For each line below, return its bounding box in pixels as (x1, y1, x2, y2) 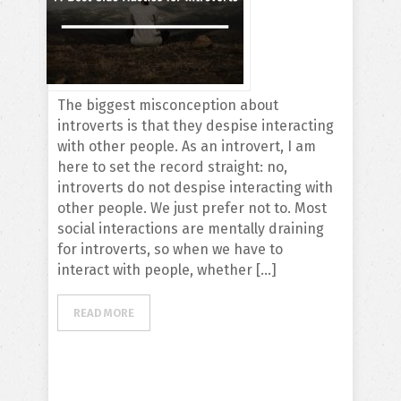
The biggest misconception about (57, 97, 278, 114)
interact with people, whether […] (57, 261, 277, 278)
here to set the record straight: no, (57, 158, 287, 175)
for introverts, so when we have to (57, 241, 283, 258)
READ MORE (73, 306, 134, 320)
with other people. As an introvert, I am (57, 138, 316, 155)
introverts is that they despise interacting (57, 117, 334, 134)
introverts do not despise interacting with (57, 179, 333, 196)
